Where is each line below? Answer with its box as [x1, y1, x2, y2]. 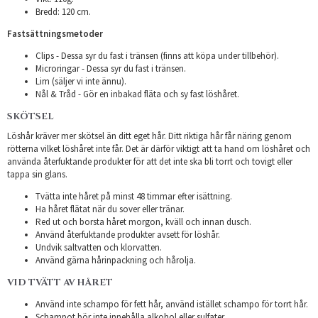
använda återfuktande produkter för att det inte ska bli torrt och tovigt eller [7, 155, 292, 168]
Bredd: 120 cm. [35, 5, 91, 18]
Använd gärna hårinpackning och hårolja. [35, 253, 196, 266]
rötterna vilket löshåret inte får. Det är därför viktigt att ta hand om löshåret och [7, 142, 310, 155]
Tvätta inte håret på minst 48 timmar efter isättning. [35, 190, 232, 202]
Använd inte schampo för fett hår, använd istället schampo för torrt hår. [35, 297, 308, 310]
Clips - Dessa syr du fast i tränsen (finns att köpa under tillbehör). [35, 49, 279, 62]
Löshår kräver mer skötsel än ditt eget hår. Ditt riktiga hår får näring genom [7, 129, 292, 142]
